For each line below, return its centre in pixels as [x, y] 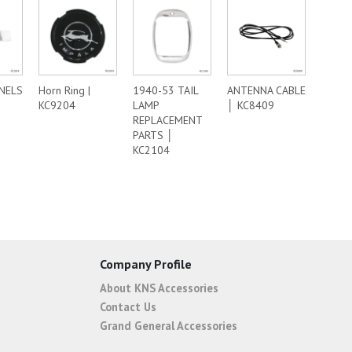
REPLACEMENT [167, 120]
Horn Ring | [64, 90]
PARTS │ [153, 135]
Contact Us [128, 306]
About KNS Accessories [159, 288]
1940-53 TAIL [165, 90]
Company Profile [146, 264]
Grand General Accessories [169, 325]
